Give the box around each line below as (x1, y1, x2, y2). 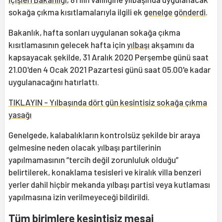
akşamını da (150, 40, 194, 50)
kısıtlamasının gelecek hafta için (8, 40, 127, 50)
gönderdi (174, 7, 206, 17)
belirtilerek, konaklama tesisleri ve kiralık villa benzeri (8, 167, 201, 177)
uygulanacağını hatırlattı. (8, 77, 99, 87)
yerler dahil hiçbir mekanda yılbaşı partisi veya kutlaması (8, 179, 210, 190)
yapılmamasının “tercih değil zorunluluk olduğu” (8, 155, 178, 165)
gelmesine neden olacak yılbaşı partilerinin (8, 142, 161, 153)
